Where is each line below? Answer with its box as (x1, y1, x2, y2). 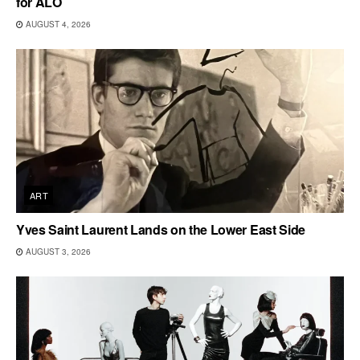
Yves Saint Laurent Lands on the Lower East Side (16, 219, 305, 239)
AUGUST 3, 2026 (23, 245, 91, 257)
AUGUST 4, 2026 (23, 18, 91, 30)
